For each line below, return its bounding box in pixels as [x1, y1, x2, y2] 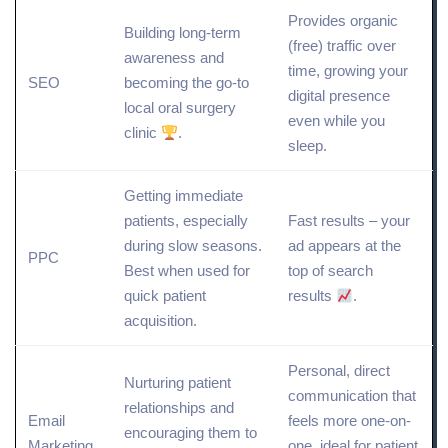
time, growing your [288, 62, 408, 80]
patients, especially [124, 212, 248, 230]
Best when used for [124, 262, 250, 280]
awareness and [124, 49, 224, 67]
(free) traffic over [288, 37, 396, 55]
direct [354, 362, 390, 380]
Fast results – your [288, 212, 410, 230]
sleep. [288, 137, 327, 155]
